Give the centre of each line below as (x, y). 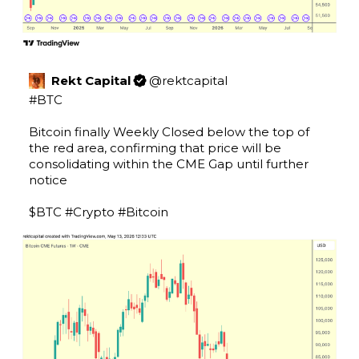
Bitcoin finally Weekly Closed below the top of (169, 132)
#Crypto (90, 212)
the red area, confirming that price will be (155, 148)
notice (48, 180)
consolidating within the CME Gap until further (169, 164)
